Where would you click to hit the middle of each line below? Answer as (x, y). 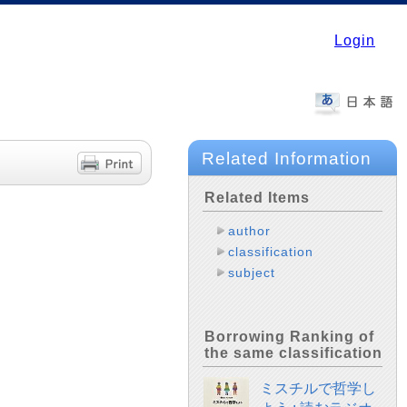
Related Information (287, 159)
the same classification (293, 353)
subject (252, 273)
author (250, 231)
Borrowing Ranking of (289, 337)
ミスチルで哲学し (318, 388)
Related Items (257, 198)
